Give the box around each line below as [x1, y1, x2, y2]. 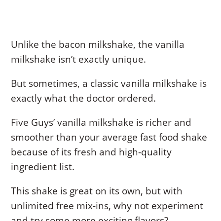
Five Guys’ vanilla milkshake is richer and [11, 116, 192, 129]
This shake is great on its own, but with [11, 184, 183, 198]
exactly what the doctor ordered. [11, 92, 156, 105]
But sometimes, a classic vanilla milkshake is [11, 77, 207, 90]
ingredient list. [11, 160, 75, 174]
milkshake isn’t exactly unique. [11, 53, 147, 66]
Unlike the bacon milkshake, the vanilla [11, 38, 185, 51]
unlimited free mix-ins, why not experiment [11, 199, 204, 213]
